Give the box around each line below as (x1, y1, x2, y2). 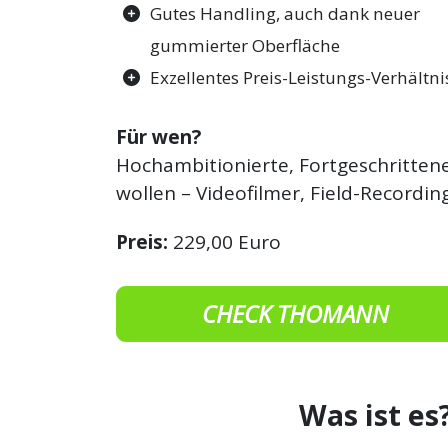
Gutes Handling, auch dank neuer (150, 2, 421, 26)
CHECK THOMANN (201, 297, 389, 330)
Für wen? (116, 123, 202, 150)
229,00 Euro (168, 228, 282, 255)
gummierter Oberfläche (150, 34, 341, 58)
